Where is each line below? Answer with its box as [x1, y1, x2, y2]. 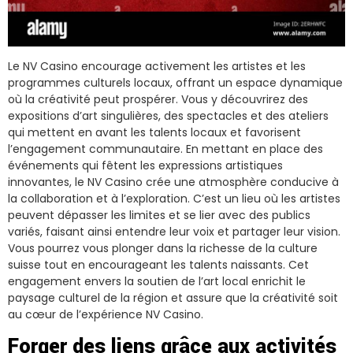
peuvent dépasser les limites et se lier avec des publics [8, 206, 310, 223]
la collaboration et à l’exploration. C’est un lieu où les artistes [8, 190, 340, 206]
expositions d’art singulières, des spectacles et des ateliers [8, 107, 329, 124]
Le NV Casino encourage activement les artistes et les [8, 58, 306, 74]
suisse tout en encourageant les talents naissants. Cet [8, 256, 309, 273]
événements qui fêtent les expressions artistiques [8, 157, 283, 173]
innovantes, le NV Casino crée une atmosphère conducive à [8, 173, 339, 190]
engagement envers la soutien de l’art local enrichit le [8, 273, 306, 289]
